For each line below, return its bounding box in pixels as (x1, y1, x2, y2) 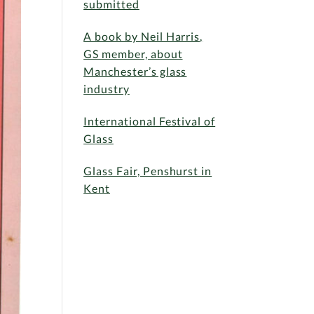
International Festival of (83, 114, 216, 128)
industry (83, 81, 130, 95)
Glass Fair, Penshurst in (83, 163, 212, 177)
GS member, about (83, 46, 183, 60)
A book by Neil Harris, (83, 29, 203, 43)
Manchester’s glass (83, 64, 187, 78)
